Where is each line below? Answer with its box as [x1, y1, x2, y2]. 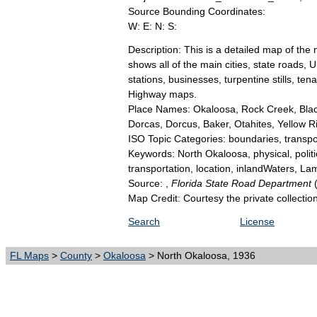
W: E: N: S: [128, 21, 177, 33]
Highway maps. [128, 88, 197, 100]
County [60, 250, 92, 262]
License [240, 216, 275, 228]
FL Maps [10, 250, 49, 262]
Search [128, 216, 160, 228]
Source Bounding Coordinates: [128, 6, 265, 18]
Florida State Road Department [171, 178, 314, 190]
